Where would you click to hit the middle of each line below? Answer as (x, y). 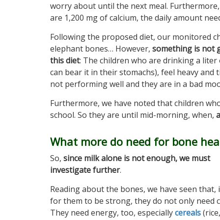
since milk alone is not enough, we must (137, 158)
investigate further (85, 170)
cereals (188, 213)
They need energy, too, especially (112, 213)
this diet (65, 60)
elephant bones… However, (101, 49)
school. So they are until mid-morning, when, (133, 115)
